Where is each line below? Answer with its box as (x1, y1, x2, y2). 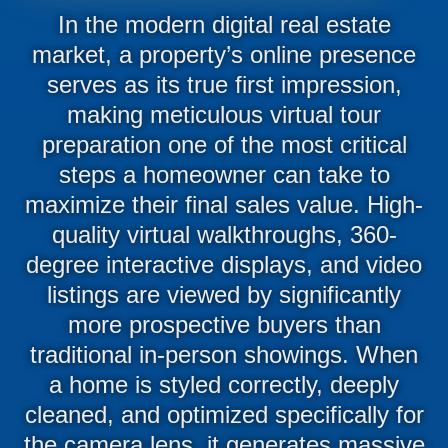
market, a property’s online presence (32, 40, 416, 68)
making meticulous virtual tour (67, 100, 381, 128)
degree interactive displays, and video (26, 250, 422, 278)
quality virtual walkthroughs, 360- (51, 220, 397, 248)
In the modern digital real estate (57, 10, 391, 38)
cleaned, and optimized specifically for (24, 400, 424, 428)
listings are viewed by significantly (47, 280, 401, 308)
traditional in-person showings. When (30, 340, 418, 368)
